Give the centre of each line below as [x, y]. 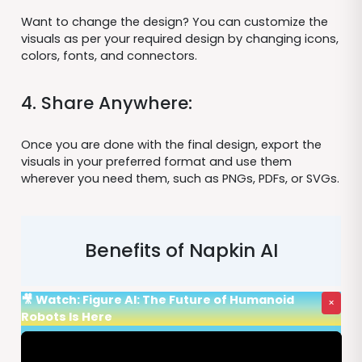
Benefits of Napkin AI [181, 250]
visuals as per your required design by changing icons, [179, 38]
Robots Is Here [66, 316]
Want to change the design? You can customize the [174, 21]
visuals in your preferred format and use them [156, 161]
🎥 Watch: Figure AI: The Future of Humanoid [157, 299]
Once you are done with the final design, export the [171, 144]
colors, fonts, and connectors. [109, 55]
